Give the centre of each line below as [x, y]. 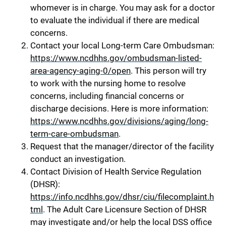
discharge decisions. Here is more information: [119, 108]
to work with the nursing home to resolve [108, 83]
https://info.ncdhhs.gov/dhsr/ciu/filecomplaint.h [122, 196]
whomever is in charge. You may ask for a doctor [123, 7]
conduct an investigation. [78, 159]
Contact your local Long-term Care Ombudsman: [122, 45]
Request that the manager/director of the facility [122, 146]
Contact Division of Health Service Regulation [116, 171]
